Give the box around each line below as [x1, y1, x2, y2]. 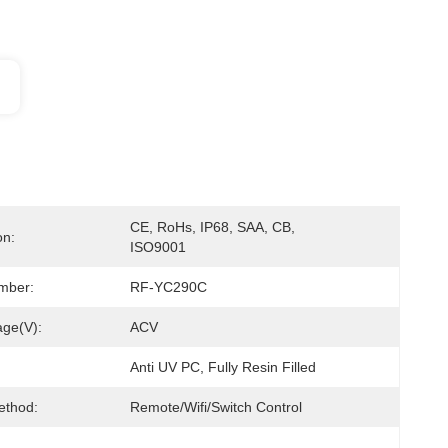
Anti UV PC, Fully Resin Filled [130, 359, 316, 375]
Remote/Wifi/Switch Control [130, 399, 302, 415]
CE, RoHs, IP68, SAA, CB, [130, 219, 295, 235]
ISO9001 [130, 239, 186, 255]
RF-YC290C [130, 279, 207, 295]
